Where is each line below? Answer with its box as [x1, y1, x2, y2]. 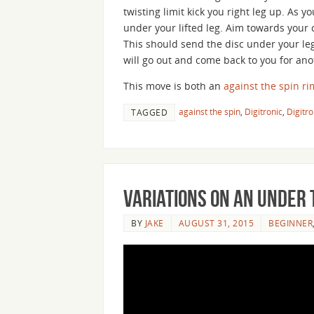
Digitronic [245, 105, 282, 117]
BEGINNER [268, 217, 313, 228]
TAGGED [131, 106, 168, 118]
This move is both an [123, 78, 224, 93]
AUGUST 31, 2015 [178, 217, 254, 228]
